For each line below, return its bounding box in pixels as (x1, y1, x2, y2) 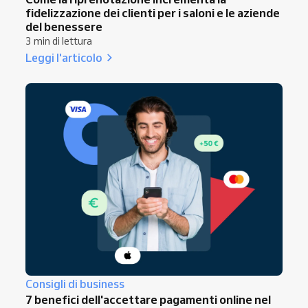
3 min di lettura (25, 34, 92, 47)
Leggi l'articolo (25, 49, 102, 65)
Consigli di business (25, 277, 124, 291)
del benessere (25, 19, 102, 34)
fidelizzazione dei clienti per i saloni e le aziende (25, 5, 280, 20)
